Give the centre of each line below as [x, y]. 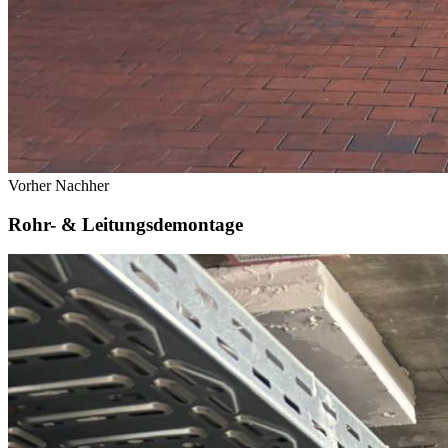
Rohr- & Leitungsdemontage [125, 224]
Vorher [29, 185]
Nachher [82, 185]
